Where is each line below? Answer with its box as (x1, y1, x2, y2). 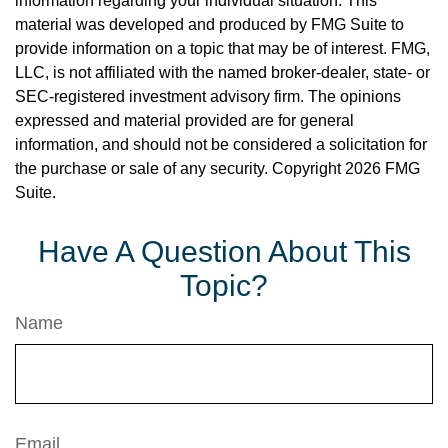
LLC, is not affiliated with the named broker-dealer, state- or (15, 64, 430, 81)
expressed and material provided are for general (15, 112, 354, 129)
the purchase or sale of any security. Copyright (15, 160, 345, 177)
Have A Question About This (37, 235, 411, 268)
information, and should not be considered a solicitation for (15, 136, 427, 153)
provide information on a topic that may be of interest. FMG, (15, 40, 430, 57)
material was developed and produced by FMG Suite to (15, 16, 404, 33)
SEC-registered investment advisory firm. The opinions (15, 88, 401, 105)
